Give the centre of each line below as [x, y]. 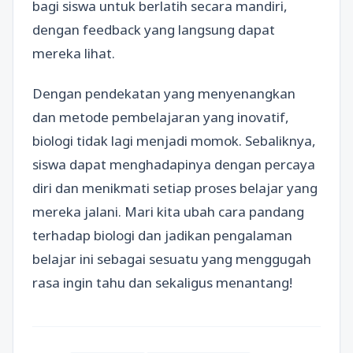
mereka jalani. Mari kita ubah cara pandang [168, 211]
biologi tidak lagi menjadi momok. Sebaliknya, [174, 140]
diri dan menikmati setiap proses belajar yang [175, 188]
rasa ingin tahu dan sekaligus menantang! [162, 282]
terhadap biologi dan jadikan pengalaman [162, 235]
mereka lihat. [74, 53]
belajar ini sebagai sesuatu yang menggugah [172, 258]
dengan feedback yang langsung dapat [154, 29]
